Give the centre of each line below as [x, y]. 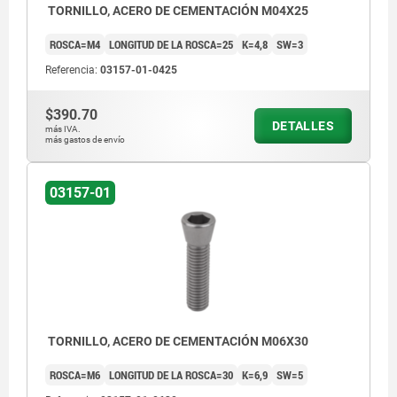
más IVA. [63, 128]
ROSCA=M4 [75, 44]
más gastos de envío [85, 139]
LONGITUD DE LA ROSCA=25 [171, 44]
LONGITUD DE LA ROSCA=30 [171, 375]
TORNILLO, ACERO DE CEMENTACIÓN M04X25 [177, 10]
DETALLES [303, 125]
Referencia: [73, 70]
